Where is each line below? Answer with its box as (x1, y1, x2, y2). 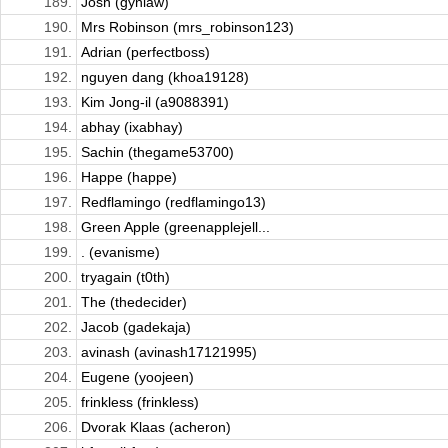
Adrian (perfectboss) (81, 44, 210, 61)
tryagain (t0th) (81, 269, 170, 286)
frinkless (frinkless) (81, 394, 199, 411)
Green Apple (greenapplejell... (81, 219, 270, 236)
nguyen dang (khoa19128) (81, 69, 249, 86)
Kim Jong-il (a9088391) (81, 94, 229, 111)
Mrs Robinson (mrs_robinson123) (81, 19, 294, 36)
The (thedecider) (81, 294, 187, 311)
